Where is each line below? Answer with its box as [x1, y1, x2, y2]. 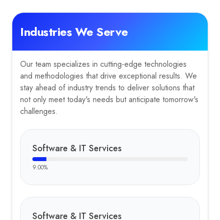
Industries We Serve [20, 23, 128, 40]
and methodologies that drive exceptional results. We [20, 70, 197, 82]
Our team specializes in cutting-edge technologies [20, 58, 187, 70]
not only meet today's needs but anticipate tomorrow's [20, 94, 198, 105]
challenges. [20, 106, 58, 117]
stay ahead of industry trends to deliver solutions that [20, 82, 194, 93]
